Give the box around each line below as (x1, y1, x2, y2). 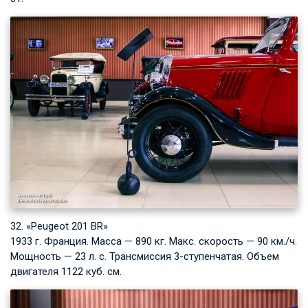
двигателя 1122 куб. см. (10, 265, 122, 278)
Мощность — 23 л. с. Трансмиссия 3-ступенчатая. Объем (10, 250, 279, 263)
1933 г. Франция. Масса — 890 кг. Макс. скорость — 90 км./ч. (10, 234, 297, 247)
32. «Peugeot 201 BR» (10, 219, 108, 232)
